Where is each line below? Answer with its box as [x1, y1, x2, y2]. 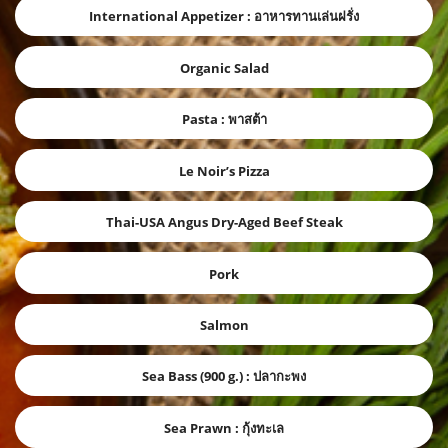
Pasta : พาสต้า [181, 110, 267, 129]
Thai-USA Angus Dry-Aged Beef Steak [105, 213, 343, 232]
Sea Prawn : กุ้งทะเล [164, 418, 284, 437]
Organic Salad [179, 58, 269, 77]
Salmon [199, 315, 249, 334]
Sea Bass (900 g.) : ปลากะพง [142, 367, 306, 386]
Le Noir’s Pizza [178, 161, 270, 180]
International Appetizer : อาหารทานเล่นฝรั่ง [89, 7, 359, 26]
